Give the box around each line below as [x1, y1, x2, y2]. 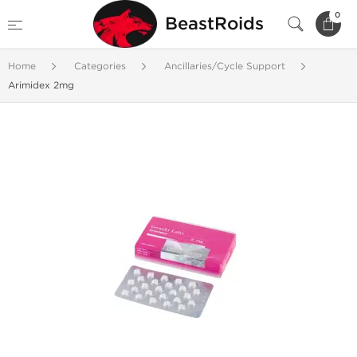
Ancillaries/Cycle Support [164, 61, 285, 72]
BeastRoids [165, 14, 264, 34]
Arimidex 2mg [8, 80, 74, 91]
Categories [74, 61, 126, 72]
